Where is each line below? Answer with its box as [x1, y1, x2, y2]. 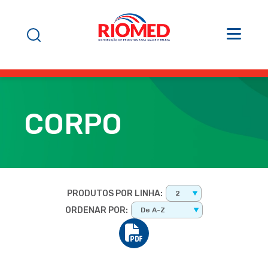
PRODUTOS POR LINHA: [66, 188, 163, 199]
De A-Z [141, 206, 165, 214]
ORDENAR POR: [65, 205, 128, 215]
